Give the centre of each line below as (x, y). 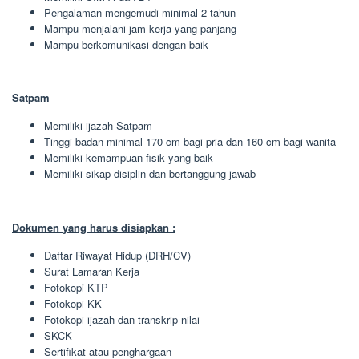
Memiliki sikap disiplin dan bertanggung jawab (150, 173)
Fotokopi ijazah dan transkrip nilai (122, 319)
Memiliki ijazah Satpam (98, 125)
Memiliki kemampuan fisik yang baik (129, 157)
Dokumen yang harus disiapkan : (94, 227)
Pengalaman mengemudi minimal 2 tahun (140, 12)
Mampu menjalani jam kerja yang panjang (140, 28)
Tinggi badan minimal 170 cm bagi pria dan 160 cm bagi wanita (190, 141)
